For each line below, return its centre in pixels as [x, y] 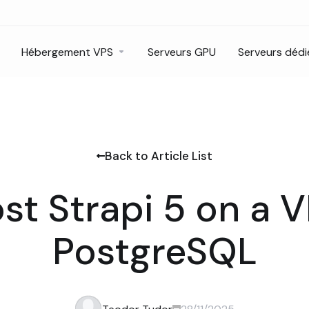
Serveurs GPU [182, 52]
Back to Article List [159, 156]
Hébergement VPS [67, 52]
